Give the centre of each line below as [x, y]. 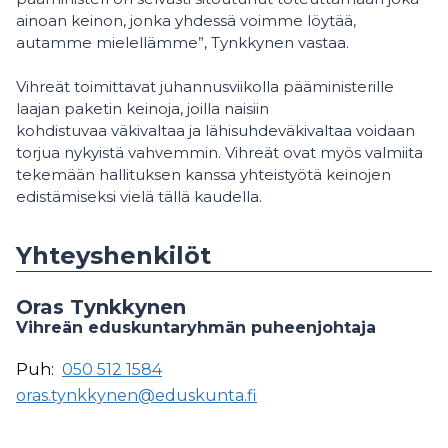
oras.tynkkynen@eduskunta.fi [136, 395]
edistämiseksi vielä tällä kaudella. [139, 196]
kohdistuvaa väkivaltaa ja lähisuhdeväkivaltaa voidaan [215, 130]
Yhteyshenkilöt [113, 255]
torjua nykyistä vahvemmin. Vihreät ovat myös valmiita [219, 152]
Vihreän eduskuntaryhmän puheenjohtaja [196, 327]
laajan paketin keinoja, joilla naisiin [142, 108]
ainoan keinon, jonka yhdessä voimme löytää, [186, 20]
